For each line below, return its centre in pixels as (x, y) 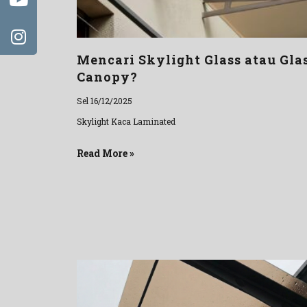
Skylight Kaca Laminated (126, 122)
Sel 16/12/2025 (105, 101)
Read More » (106, 153)
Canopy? (107, 77)
